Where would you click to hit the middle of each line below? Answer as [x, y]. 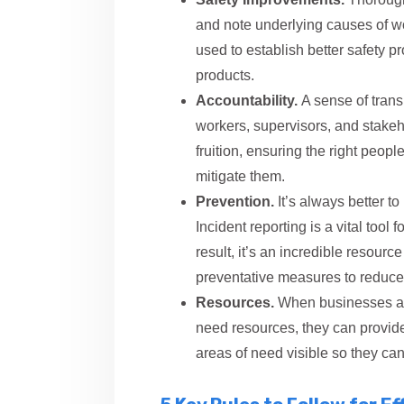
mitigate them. [242, 176]
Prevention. [235, 202]
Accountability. [248, 101]
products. [227, 75]
